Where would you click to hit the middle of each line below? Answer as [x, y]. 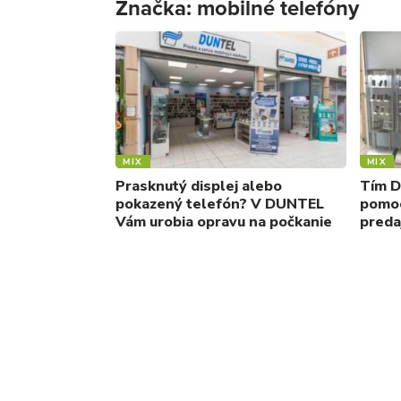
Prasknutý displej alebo [199, 186]
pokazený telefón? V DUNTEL [220, 204]
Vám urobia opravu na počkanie [224, 222]
